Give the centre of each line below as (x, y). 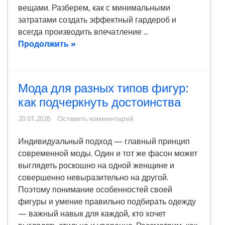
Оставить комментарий (95, 119)
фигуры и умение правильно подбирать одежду (107, 202)
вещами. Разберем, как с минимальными (94, 8)
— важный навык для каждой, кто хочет (92, 214)
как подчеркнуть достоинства (99, 103)
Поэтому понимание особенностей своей (95, 190)
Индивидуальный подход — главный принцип (104, 142)
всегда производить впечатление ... (83, 32)
